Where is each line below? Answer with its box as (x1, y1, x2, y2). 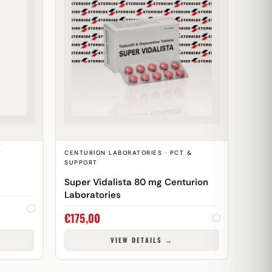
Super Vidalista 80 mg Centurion (64, 175, 208, 188)
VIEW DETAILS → (110, 235, 173, 245)
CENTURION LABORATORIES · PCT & (64, 149, 192, 157)
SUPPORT (64, 158, 98, 166)
